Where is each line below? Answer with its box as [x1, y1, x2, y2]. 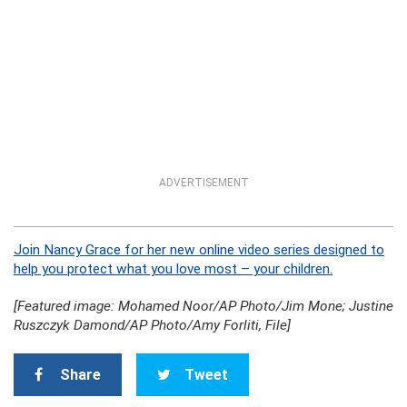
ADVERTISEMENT [158, 176, 249, 189]
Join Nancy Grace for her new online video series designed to [14, 242, 384, 258]
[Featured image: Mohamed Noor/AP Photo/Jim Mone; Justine [14, 298, 393, 314]
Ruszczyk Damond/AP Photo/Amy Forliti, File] [14, 317, 291, 333]
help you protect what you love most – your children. [14, 261, 333, 277]
